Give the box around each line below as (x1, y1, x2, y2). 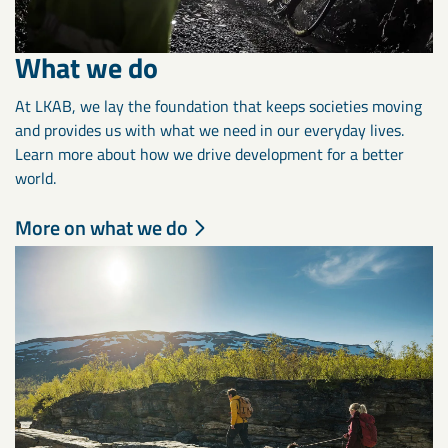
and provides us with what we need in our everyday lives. (15, 117, 404, 142)
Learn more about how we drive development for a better (15, 141, 404, 166)
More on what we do (15, 211, 188, 243)
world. (15, 165, 56, 190)
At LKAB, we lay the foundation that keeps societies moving (15, 93, 422, 118)
